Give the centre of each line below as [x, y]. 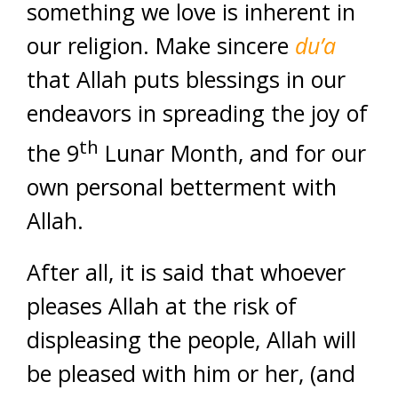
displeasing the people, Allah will [191, 339]
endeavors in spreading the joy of [197, 112]
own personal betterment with [182, 186]
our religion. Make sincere [161, 45]
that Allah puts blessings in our [186, 79]
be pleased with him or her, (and [191, 373]
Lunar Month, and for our [232, 152]
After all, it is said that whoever [186, 271]
